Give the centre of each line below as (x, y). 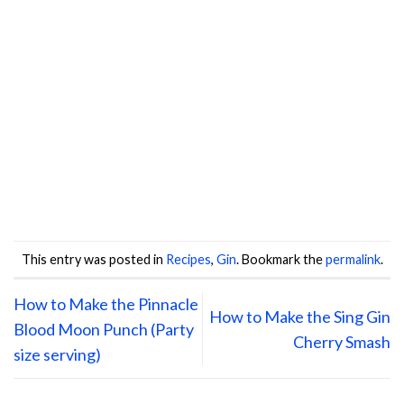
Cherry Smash (342, 341)
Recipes (188, 259)
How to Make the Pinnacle (106, 303)
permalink (353, 259)
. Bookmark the (280, 259)
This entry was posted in (93, 259)
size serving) (57, 354)
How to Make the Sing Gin (300, 316)
